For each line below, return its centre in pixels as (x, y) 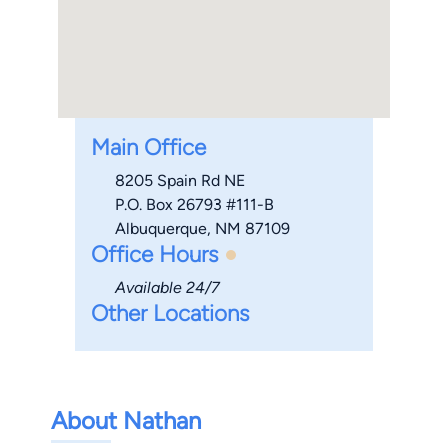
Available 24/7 (167, 288)
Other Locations (169, 314)
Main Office (148, 148)
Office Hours (154, 255)
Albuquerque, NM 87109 (202, 229)
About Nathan (126, 421)
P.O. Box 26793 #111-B (194, 205)
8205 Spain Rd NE (179, 181)
